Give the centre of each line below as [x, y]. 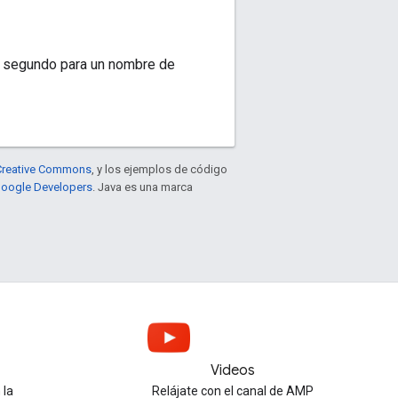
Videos [233, 370]
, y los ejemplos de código [159, 169]
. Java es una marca [143, 187]
